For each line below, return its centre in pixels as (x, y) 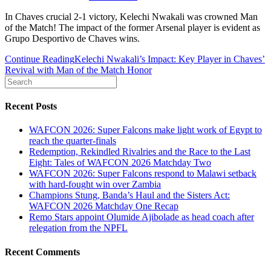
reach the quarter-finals (73, 141)
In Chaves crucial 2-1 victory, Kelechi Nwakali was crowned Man (131, 16)
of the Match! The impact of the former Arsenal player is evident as (132, 27)
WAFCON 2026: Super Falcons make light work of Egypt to (145, 130)
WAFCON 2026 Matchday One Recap (104, 206)
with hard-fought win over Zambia (95, 184)
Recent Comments (42, 252)
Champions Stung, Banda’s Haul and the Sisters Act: (129, 195)
